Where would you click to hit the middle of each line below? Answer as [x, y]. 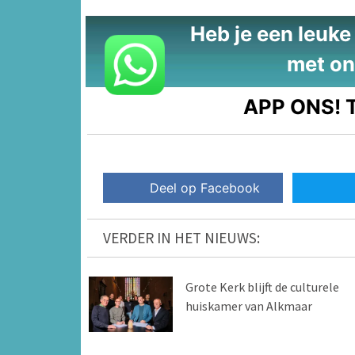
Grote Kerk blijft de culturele [262, 286]
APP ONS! [292, 106]
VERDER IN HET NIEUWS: [181, 237]
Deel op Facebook [205, 187]
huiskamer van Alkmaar [248, 305]
